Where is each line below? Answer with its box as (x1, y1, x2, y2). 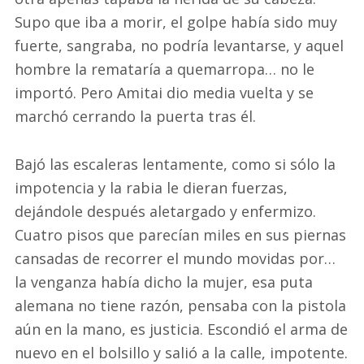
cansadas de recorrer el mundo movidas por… (15, 248, 336, 268)
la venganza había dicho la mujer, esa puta (15, 271, 313, 292)
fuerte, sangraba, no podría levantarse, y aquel (15, 36, 344, 56)
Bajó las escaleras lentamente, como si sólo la (15, 154, 336, 174)
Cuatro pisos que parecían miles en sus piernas (15, 224, 346, 245)
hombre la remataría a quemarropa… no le (15, 59, 314, 80)
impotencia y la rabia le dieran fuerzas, (15, 177, 288, 197)
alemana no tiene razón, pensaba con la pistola (15, 295, 346, 315)
